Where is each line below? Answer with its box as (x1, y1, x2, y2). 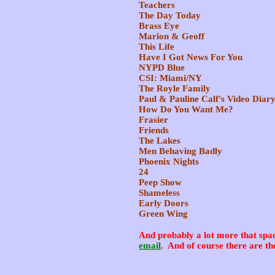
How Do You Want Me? (139, 104, 233, 114)
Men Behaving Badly (139, 146, 222, 156)
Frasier (139, 115, 168, 125)
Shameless (139, 188, 180, 198)
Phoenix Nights (139, 157, 199, 166)
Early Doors (139, 198, 188, 208)
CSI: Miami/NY (139, 73, 202, 83)
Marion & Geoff (139, 31, 204, 41)
